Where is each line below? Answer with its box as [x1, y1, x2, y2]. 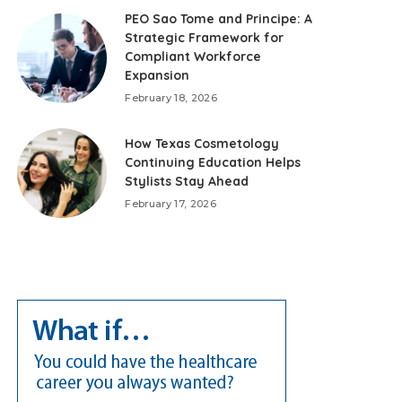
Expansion [125, 67, 190, 84]
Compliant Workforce [125, 48, 262, 66]
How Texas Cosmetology [125, 135, 280, 153]
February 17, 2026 [125, 197, 217, 211]
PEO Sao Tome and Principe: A [125, 11, 313, 28]
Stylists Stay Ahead [125, 173, 249, 190]
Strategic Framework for [125, 30, 284, 47]
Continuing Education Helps [125, 154, 301, 171]
